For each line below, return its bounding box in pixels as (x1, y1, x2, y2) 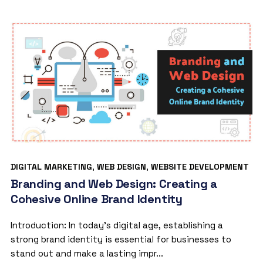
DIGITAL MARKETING (10, 161, 92, 173)
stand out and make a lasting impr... (10, 248, 163, 259)
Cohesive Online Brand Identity (10, 191, 183, 207)
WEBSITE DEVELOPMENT (150, 161, 249, 173)
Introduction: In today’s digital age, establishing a (10, 220, 223, 231)
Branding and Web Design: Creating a (10, 176, 217, 192)
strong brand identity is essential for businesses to (10, 234, 231, 245)
